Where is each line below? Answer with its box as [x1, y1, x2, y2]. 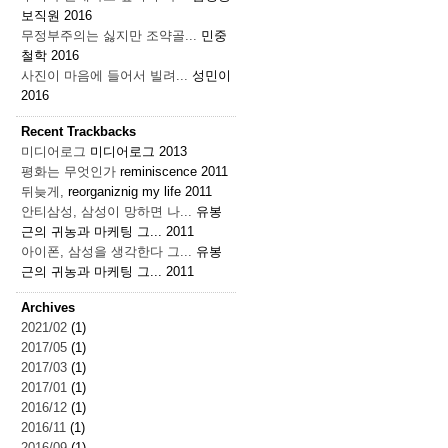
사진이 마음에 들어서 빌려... [21, 68, 188, 84]
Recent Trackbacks [21, 124, 136, 140]
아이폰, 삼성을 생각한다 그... [21, 244, 192, 260]
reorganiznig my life [68, 184, 181, 200]
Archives [21, 300, 75, 316]
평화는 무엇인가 [21, 164, 116, 180]
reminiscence [120, 164, 197, 180]
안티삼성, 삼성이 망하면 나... [21, 204, 192, 220]
